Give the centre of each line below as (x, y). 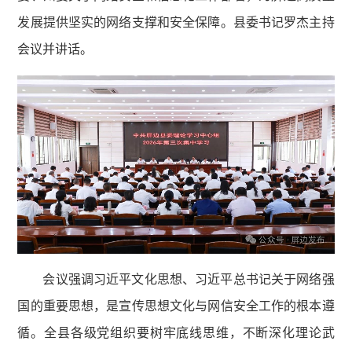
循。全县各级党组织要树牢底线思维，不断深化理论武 (176, 332)
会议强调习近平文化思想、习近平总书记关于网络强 (189, 279)
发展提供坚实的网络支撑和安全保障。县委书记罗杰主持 (176, 23)
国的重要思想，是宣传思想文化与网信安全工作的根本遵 (176, 306)
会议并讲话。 (55, 49)
